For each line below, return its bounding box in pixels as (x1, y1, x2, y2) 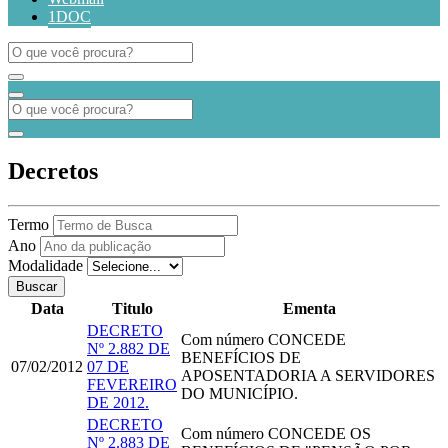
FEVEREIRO (87, 375, 177, 393)
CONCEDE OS (264, 424, 371, 442)
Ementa (282, 299, 336, 317)
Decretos (8, 157, 98, 184)
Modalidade (8, 256, 83, 274)
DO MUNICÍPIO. (181, 384, 298, 402)
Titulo (111, 299, 153, 317)
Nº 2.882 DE (87, 339, 170, 357)
